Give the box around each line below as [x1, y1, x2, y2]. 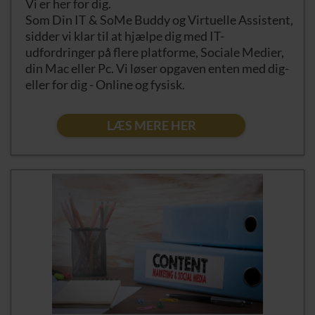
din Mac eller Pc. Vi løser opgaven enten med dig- [25, 60, 289, 76]
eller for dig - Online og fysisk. [25, 76, 185, 92]
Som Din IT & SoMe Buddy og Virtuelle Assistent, [25, 11, 293, 27]
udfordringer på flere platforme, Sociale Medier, [25, 44, 284, 60]
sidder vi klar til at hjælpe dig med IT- [25, 27, 224, 44]
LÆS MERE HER [106, 117, 196, 133]
